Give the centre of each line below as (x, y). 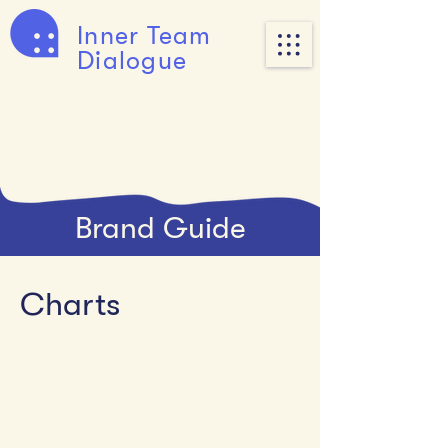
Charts (70, 304)
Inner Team (144, 35)
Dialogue (132, 60)
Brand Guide (160, 228)
